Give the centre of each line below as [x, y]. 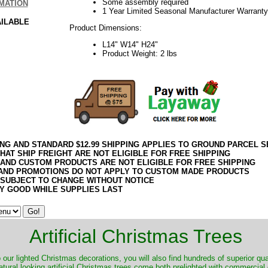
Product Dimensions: [105, 28]
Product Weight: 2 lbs [139, 53]
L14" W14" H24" [130, 44]
